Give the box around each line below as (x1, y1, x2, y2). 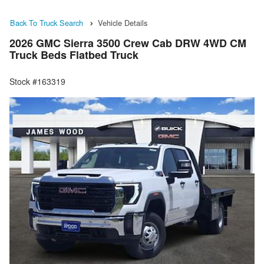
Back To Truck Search (10, 17, 83, 28)
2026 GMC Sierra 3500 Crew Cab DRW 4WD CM (9, 35, 246, 51)
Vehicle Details (98, 17, 147, 28)
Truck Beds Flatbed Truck (9, 47, 138, 63)
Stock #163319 (9, 75, 65, 88)
